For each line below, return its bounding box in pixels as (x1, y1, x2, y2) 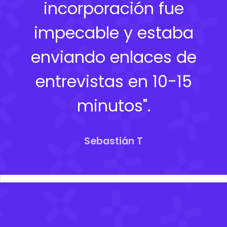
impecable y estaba (33, 21, 194, 44)
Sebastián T (84, 134, 143, 148)
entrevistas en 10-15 (35, 69, 192, 93)
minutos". (77, 94, 150, 117)
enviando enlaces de (30, 45, 197, 68)
